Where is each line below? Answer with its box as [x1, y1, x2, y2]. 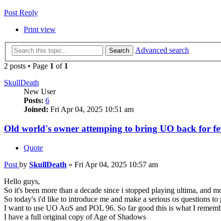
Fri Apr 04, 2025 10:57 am [74, 160, 158, 169]
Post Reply [4, 8, 38, 17]
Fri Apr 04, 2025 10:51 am [48, 105, 134, 114]
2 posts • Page [4, 62, 50, 71]
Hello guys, [4, 177, 40, 185]
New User [24, 87, 56, 96]
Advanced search [135, 46, 189, 55]
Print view [24, 25, 56, 34]
